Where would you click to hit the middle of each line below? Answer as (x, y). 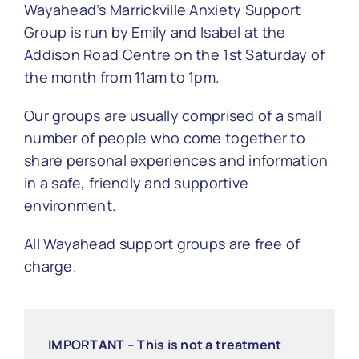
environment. (71, 206)
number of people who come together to (165, 138)
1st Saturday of (274, 55)
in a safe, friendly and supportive (137, 183)
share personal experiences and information (176, 161)
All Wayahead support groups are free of (162, 244)
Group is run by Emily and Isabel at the (155, 32)
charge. (50, 266)
